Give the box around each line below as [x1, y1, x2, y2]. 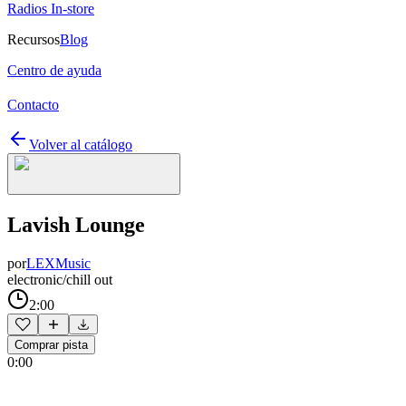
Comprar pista [14, 337, 88, 352]
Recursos [7, 32, 60, 47]
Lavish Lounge [7, 212, 145, 237]
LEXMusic [26, 255, 91, 271]
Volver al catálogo [29, 137, 132, 152]
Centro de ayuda [7, 63, 101, 78]
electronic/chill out [7, 271, 112, 287]
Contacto [7, 97, 59, 112]
